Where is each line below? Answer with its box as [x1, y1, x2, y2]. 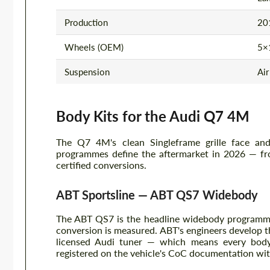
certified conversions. [56, 159, 146, 171]
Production [64, 17, 108, 28]
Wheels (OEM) [64, 42, 124, 52]
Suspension [64, 66, 110, 77]
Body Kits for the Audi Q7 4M [56, 107, 250, 125]
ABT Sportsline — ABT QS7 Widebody [56, 187, 258, 202]
